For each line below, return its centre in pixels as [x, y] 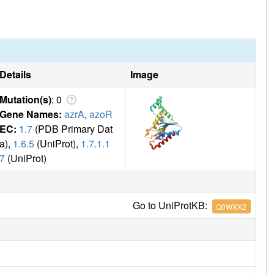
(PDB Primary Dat [72, 129]
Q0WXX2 [231, 206]
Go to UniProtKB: [172, 206]
